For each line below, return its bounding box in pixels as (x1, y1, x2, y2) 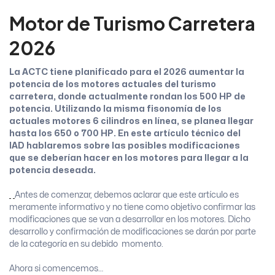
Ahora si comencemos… (9, 264, 103, 273)
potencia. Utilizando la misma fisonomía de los (9, 105, 222, 114)
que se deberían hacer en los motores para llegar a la (9, 154, 249, 163)
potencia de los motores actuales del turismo (9, 80, 216, 89)
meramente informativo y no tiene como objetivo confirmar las (9, 203, 255, 212)
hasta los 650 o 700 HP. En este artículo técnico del (9, 130, 241, 138)
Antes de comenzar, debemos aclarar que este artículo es (15, 191, 239, 199)
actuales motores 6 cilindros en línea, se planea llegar (9, 117, 254, 126)
